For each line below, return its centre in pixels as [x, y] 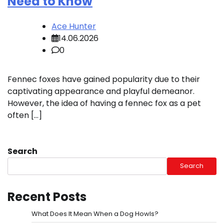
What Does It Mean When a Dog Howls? [95, 213]
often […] [25, 115]
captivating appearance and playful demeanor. [101, 91]
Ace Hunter [74, 26]
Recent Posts [47, 196]
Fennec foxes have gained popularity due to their [104, 79]
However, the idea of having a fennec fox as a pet [104, 103]
